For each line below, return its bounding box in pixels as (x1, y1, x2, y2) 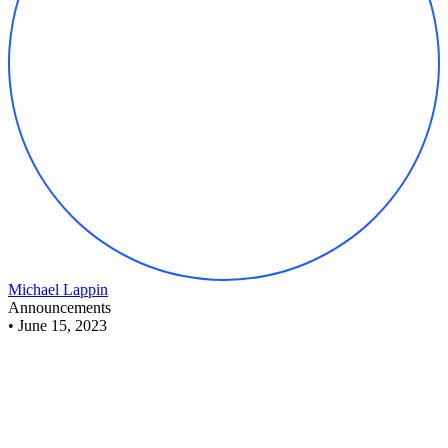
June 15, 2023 (18, 316, 107, 334)
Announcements (8, 298, 111, 316)
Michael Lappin (8, 280, 108, 298)
